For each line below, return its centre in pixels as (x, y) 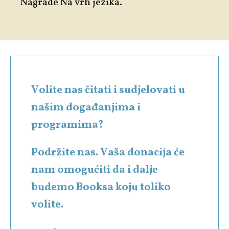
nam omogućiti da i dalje (95, 170)
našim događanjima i (86, 107)
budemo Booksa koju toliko (101, 187)
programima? (67, 125)
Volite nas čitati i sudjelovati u (108, 90)
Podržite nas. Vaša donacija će (108, 152)
